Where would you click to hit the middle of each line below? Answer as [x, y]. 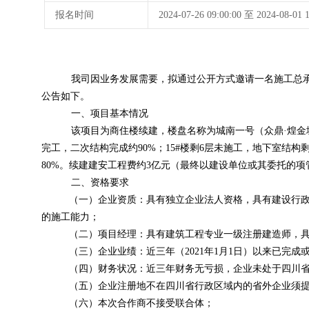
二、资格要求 [100, 182]
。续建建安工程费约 [103, 165]
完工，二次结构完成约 [90, 148]
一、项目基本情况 [109, 113]
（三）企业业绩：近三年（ [127, 251]
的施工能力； [70, 217]
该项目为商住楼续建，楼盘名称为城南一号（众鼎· [179, 131]
